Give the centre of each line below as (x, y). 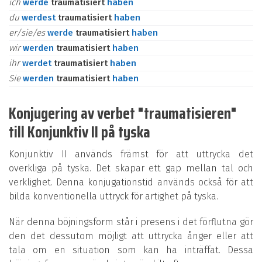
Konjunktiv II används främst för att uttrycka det (131, 154)
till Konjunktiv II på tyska (80, 132)
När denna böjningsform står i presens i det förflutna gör (131, 222)
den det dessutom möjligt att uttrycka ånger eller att (131, 236)
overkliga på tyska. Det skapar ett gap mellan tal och (131, 168)
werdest (40, 18)
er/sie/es (28, 33)
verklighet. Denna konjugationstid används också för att (131, 182)
